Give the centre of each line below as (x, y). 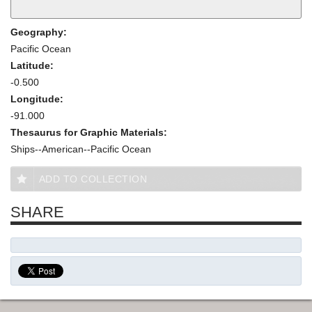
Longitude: (38, 99)
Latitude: (33, 65)
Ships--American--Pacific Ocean (81, 149)
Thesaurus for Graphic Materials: (90, 132)
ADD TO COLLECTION (93, 179)
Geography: (40, 32)
